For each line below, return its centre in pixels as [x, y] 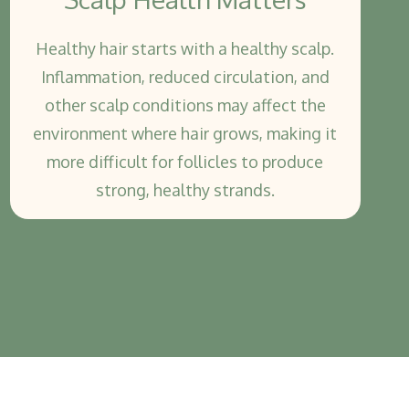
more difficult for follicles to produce [185, 162]
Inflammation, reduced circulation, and [185, 77]
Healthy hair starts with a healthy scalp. [185, 49]
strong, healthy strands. [185, 190]
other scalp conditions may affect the [185, 105]
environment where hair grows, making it [185, 134]
